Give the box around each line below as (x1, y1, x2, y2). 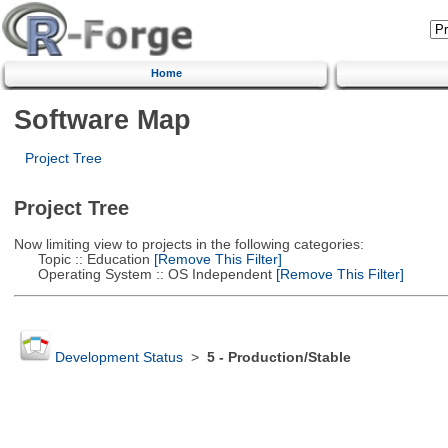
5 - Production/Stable (206, 350, 351, 366)
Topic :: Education (13, 251, 150, 267)
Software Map (13, 103, 191, 135)
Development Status (54, 350, 183, 366)
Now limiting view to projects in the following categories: (13, 236, 364, 252)
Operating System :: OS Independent (13, 266, 272, 282)
